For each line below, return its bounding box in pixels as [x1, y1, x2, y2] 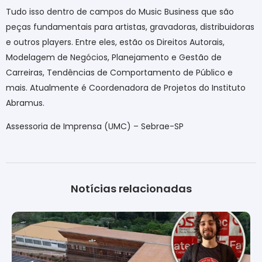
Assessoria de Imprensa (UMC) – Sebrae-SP [6, 120, 184, 132]
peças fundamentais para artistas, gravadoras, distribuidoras [6, 20, 254, 33]
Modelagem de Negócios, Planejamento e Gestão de [6, 51, 222, 63]
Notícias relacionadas [70, 181, 192, 196]
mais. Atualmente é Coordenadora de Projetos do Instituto [6, 81, 246, 94]
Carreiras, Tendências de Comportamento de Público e [6, 66, 233, 78]
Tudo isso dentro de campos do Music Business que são [6, 5, 234, 18]
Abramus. [6, 96, 44, 109]
